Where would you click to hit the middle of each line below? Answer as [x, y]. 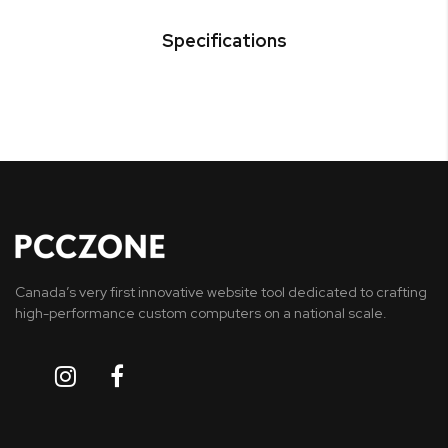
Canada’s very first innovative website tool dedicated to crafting [221, 292]
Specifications [224, 41]
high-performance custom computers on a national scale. [201, 313]
